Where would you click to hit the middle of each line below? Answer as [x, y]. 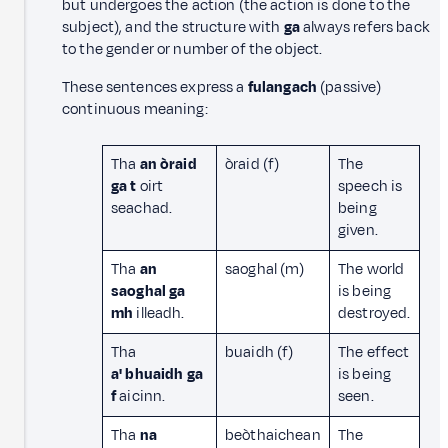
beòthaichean [273, 435]
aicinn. [141, 396]
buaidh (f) [259, 352]
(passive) [349, 87]
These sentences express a [155, 87]
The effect [374, 352]
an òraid [168, 164]
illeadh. [159, 313]
